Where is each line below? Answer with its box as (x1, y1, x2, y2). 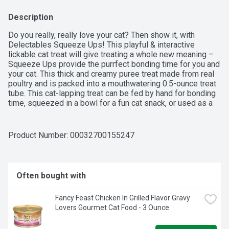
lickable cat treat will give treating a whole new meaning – (8, 50, 214, 60)
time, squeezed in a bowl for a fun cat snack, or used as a (8, 98, 213, 108)
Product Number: (8, 130, 70, 141)
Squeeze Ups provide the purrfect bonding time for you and (8, 59, 220, 70)
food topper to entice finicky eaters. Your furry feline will (8, 108, 208, 118)
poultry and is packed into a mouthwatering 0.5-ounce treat (8, 79, 216, 89)
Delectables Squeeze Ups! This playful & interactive (8, 40, 195, 50)
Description (8, 12, 53, 22)
